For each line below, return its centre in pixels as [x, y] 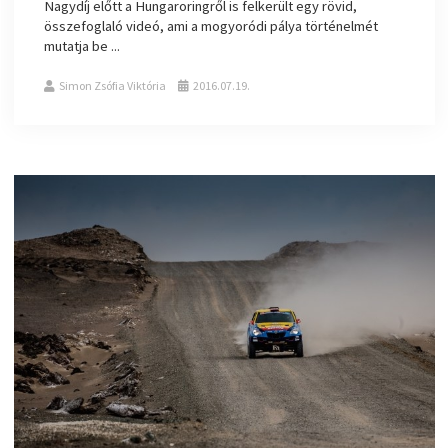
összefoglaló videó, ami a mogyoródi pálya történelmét [211, 26]
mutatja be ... [82, 46]
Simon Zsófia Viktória [113, 86]
